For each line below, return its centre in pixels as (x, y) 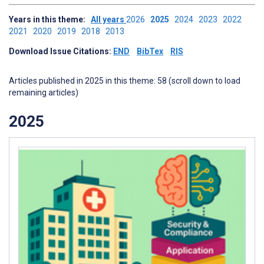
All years (108, 19)
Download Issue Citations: (61, 51)
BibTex (150, 51)
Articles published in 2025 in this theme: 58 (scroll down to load (125, 81)
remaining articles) (44, 93)
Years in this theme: (50, 19)
